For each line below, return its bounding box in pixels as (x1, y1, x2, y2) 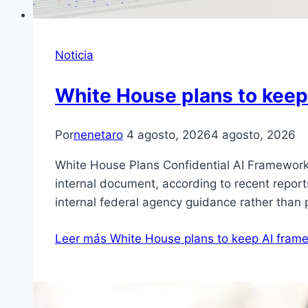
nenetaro (74, 127, 123, 142)
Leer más (55, 231, 107, 245)
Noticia (55, 48, 93, 63)
